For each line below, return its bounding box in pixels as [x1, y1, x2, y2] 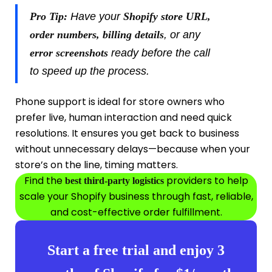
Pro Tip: [30, 10, 67, 22]
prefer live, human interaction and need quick [15, 110, 232, 124]
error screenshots [30, 46, 108, 59]
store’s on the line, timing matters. [15, 157, 178, 172]
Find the [24, 173, 65, 188]
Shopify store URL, [123, 10, 211, 22]
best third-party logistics [64, 175, 164, 186]
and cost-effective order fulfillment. [50, 205, 222, 219]
